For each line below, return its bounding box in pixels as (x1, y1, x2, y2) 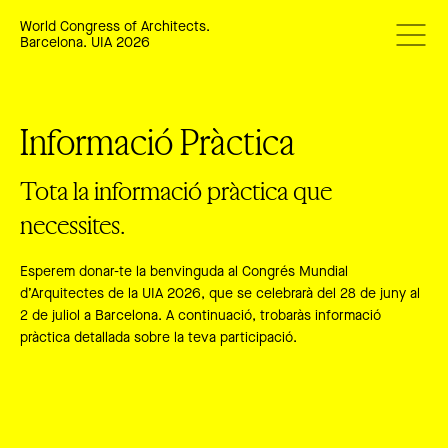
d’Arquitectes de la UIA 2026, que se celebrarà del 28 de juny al (20, 287, 420, 302)
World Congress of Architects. (20, 20, 210, 35)
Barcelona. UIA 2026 (20, 36, 150, 51)
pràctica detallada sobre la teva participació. (20, 331, 297, 346)
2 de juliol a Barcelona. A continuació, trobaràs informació (20, 309, 381, 324)
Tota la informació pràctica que (20, 175, 332, 206)
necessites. (20, 209, 125, 240)
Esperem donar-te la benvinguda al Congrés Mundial (20, 265, 348, 280)
